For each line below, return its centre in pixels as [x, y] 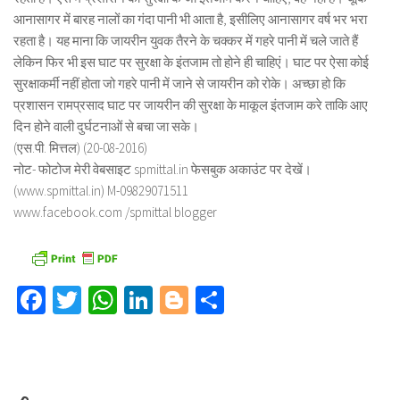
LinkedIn [202, 300]
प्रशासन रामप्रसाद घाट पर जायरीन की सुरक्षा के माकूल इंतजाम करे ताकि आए [191, 105]
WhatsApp [176, 300]
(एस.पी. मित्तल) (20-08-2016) [80, 148]
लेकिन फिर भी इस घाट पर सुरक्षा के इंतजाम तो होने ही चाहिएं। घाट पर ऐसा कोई [191, 62]
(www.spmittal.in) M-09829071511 [101, 191]
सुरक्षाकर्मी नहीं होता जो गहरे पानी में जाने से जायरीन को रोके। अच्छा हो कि [179, 83]
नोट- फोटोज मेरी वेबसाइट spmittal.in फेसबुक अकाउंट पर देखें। [162, 169]
